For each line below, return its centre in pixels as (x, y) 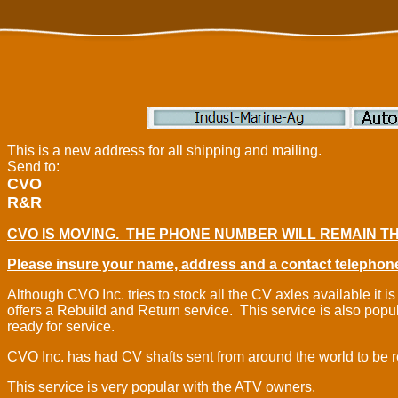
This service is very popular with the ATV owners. (161, 387)
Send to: (33, 167)
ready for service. (63, 326)
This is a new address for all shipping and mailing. (166, 151)
